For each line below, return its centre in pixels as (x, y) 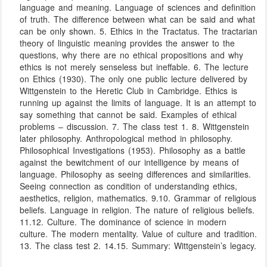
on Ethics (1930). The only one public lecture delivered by (134, 79)
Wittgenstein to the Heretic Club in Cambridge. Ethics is (129, 91)
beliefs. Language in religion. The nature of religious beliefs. (137, 210)
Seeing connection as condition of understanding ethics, (129, 186)
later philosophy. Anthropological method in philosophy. (126, 139)
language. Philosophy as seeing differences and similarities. (136, 174)
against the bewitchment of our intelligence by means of (130, 162)
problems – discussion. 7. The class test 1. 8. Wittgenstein (135, 127)
